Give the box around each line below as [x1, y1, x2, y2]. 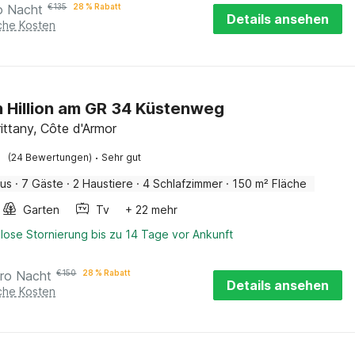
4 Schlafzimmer [143, 177, 223, 190]
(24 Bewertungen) [8, 151, 93, 163]
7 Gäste [21, 177, 64, 190]
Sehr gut [101, 151, 142, 163]
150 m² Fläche [232, 177, 307, 190]
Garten [23, 203, 60, 216]
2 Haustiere [73, 177, 134, 190]
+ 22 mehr [125, 203, 178, 216]
